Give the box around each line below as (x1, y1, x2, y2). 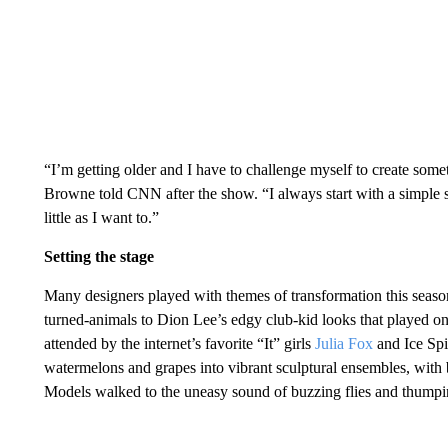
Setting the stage (43, 248, 154, 265)
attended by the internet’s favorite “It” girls (43, 335, 315, 352)
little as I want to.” (43, 209, 159, 226)
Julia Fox (314, 335, 377, 352)
